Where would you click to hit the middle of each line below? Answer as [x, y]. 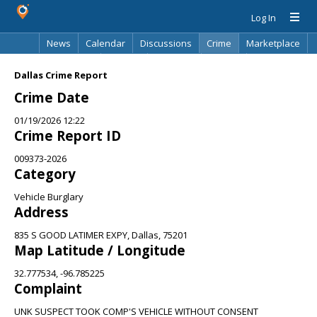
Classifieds [70, 63]
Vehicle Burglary [49, 197]
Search [224, 63]
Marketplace [273, 43]
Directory [174, 63]
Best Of [124, 63]
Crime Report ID [68, 136]
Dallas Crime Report [61, 75]
